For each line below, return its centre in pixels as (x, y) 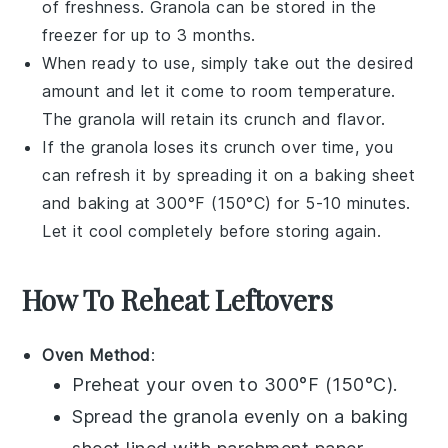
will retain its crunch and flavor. (260, 119)
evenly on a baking (323, 417)
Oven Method (96, 355)
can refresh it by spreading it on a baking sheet (229, 175)
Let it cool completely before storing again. (212, 231)
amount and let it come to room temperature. (219, 91)
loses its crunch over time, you (271, 147)
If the (66, 147)
